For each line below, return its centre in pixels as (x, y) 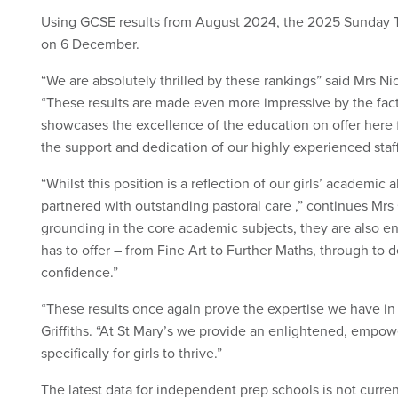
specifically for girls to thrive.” (131, 352)
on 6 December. (90, 43)
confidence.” (80, 271)
